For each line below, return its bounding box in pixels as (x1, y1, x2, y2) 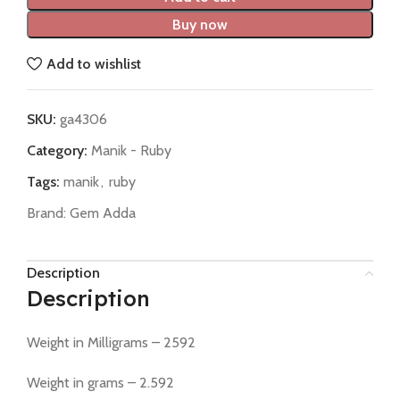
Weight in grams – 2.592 (27, 374, 174, 392)
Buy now (172, 16, 228, 34)
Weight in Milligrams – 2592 (27, 334, 196, 352)
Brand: (27, 204, 70, 222)
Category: (27, 142, 87, 160)
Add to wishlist (46, 54, 142, 72)
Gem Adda (70, 204, 136, 222)
